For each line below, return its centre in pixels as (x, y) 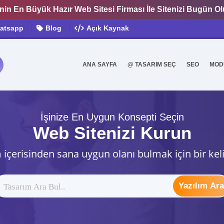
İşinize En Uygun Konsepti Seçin (112, 117)
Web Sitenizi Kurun (112, 132)
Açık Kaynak (108, 28)
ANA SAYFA (100, 64)
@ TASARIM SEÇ (152, 64)
